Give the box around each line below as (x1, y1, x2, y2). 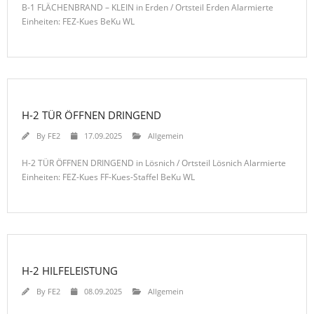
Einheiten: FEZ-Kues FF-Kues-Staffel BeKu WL (22, 170, 195, 183)
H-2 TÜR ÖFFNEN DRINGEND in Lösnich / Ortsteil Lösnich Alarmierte (22, 156, 286, 169)
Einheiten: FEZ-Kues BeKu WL (22, 15, 135, 27)
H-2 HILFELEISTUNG (22, 263, 118, 278)
